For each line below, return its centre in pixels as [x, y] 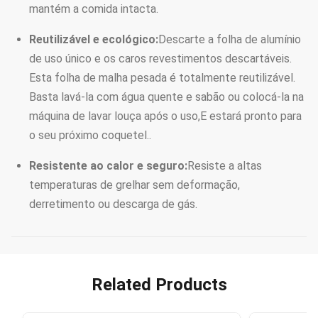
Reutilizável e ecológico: [94, 39]
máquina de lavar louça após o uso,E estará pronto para [165, 116]
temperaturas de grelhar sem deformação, [135, 185]
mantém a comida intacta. [94, 9]
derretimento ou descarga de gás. [113, 204]
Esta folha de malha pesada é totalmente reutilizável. [162, 78]
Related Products [159, 285]
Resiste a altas [225, 166]
